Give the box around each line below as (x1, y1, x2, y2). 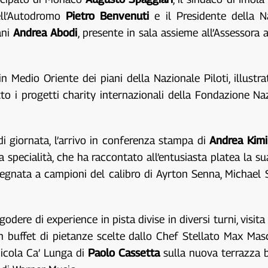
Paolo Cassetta (88, 246, 160, 260)
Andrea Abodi (13, 26, 78, 39)
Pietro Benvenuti (66, 10, 150, 23)
